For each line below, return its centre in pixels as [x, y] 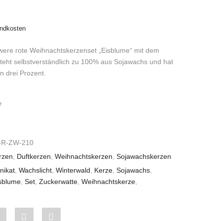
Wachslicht [35, 170]
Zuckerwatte [58, 181]
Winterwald [73, 170]
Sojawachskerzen [144, 156]
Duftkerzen [34, 156]
